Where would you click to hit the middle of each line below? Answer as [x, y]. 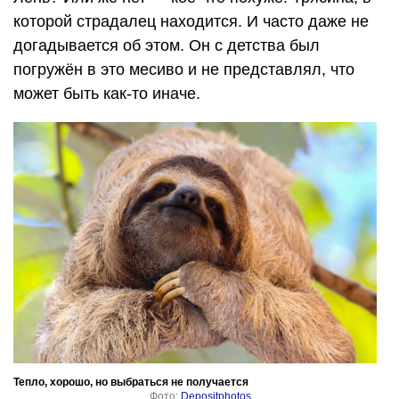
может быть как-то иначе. [107, 93]
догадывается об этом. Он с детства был [167, 45]
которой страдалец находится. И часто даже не [191, 21]
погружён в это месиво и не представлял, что [184, 69]
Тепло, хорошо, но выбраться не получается [131, 382]
